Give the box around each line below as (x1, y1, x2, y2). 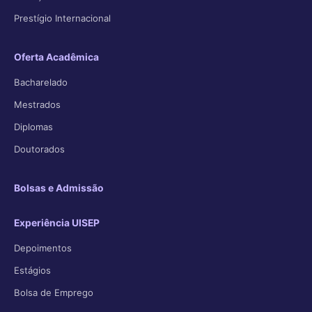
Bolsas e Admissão (14, 182, 104, 194)
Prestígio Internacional (14, 13, 111, 24)
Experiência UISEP (14, 217, 100, 228)
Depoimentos (14, 242, 72, 253)
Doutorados (14, 143, 65, 155)
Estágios (14, 265, 51, 276)
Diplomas (14, 121, 53, 132)
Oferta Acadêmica (14, 52, 99, 63)
